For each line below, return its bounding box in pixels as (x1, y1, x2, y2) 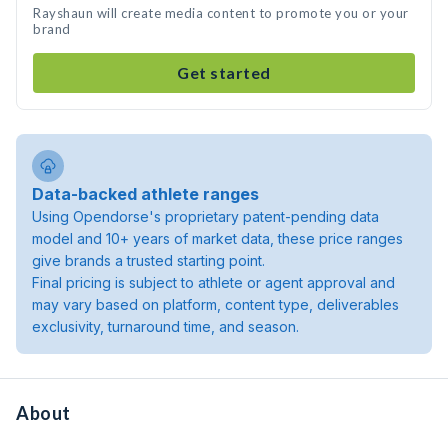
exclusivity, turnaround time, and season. (32, 318, 299, 335)
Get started (177, 63, 271, 82)
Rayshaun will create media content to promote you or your (33, 5, 409, 21)
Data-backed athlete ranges (32, 184, 259, 204)
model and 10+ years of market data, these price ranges (32, 230, 403, 247)
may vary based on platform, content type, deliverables (32, 296, 399, 313)
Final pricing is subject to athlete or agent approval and (32, 274, 395, 291)
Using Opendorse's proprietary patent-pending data (32, 208, 379, 225)
